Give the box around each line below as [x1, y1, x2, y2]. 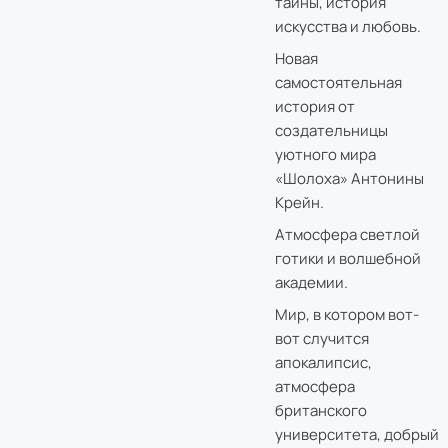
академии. [274, 271, 348, 293]
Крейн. [274, 191, 324, 213]
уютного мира [274, 143, 376, 165]
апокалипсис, [274, 351, 372, 373]
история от [274, 95, 355, 117]
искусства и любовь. [274, 15, 421, 37]
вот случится [274, 327, 369, 349]
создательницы [274, 119, 388, 141]
